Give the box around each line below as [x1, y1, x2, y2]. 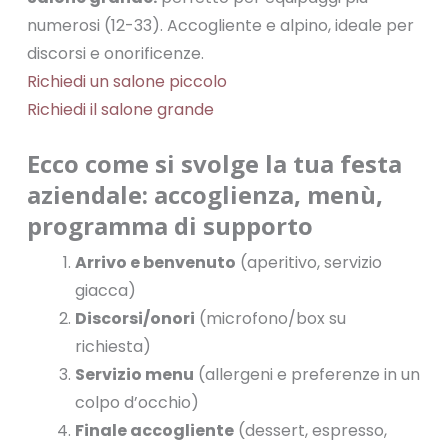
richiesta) [74, 335, 151, 358]
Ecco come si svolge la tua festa [26, 147, 402, 180]
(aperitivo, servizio [235, 251, 382, 274]
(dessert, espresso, [233, 419, 387, 442]
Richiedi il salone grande [26, 98, 214, 121]
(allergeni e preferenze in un [193, 363, 420, 386]
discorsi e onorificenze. [26, 42, 204, 65]
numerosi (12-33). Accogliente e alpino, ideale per [26, 14, 414, 37]
